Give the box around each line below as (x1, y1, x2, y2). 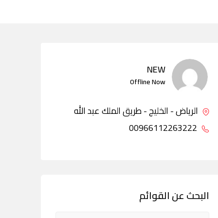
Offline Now (130, 75, 165, 88)
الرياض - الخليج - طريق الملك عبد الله (74, 103, 200, 119)
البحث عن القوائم (139, 186, 209, 204)
